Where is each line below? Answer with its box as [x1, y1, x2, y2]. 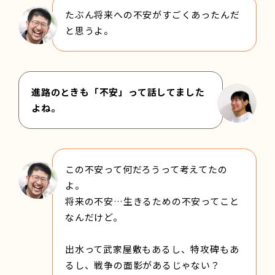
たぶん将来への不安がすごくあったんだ [65, 7, 240, 21]
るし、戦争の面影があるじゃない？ [65, 258, 220, 271]
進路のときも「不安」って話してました [31, 85, 205, 98]
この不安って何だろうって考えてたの [65, 162, 228, 176]
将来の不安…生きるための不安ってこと [65, 194, 239, 207]
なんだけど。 [65, 210, 123, 223]
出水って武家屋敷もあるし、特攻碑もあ [65, 242, 239, 255]
